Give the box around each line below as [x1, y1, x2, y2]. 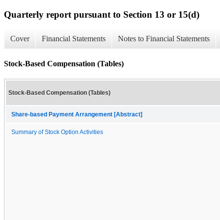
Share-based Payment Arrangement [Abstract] [11, 111, 142, 117]
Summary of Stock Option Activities [11, 129, 103, 135]
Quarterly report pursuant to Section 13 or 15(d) [4, 9, 199, 20]
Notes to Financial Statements [118, 34, 210, 43]
